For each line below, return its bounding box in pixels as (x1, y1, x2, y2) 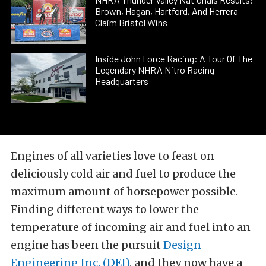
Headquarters (95, 75, 149, 87)
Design (163, 237, 201, 252)
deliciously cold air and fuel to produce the (11, 166, 236, 180)
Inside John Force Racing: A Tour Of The (95, 53, 253, 65)
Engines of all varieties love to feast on (11, 148, 214, 163)
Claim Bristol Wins (95, 16, 168, 28)
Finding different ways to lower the (11, 202, 199, 216)
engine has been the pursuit (11, 237, 163, 252)
